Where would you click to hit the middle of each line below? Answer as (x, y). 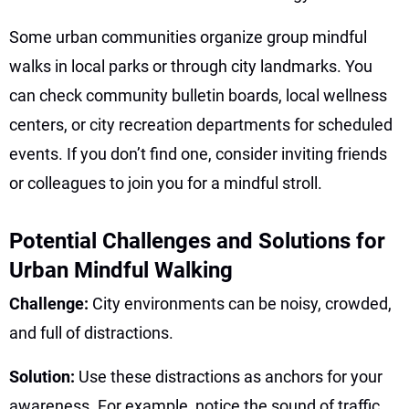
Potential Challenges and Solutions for (197, 241)
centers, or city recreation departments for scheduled (201, 124)
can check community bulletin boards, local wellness (198, 95)
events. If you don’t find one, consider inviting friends (198, 153)
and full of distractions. (91, 332)
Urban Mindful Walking (121, 270)
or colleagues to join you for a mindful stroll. (166, 183)
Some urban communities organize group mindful (188, 37)
